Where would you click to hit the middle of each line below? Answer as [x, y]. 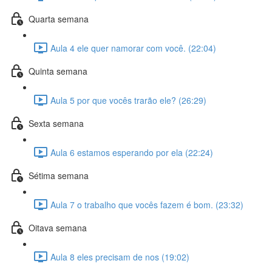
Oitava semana [58, 227]
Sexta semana [56, 123]
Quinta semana [58, 71]
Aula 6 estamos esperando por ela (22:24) [132, 152]
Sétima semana [59, 175]
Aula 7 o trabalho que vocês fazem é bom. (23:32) [147, 204]
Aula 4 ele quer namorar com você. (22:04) [133, 48]
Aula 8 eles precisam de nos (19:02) [120, 257]
